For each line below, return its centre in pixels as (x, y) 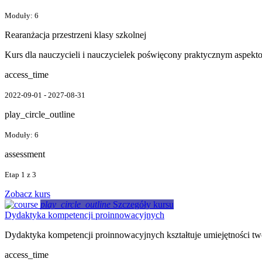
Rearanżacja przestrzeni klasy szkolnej (75, 35)
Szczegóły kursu (143, 204)
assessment (25, 154)
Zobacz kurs (27, 194)
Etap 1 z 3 (20, 174)
